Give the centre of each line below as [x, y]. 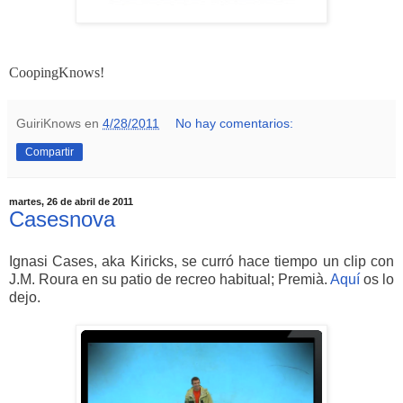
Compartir [49, 152]
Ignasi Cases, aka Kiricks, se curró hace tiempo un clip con [201, 262]
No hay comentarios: [235, 123]
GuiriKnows [49, 123]
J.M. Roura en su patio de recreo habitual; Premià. [170, 280]
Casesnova [62, 219]
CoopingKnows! [57, 72]
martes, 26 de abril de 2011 [71, 201]
